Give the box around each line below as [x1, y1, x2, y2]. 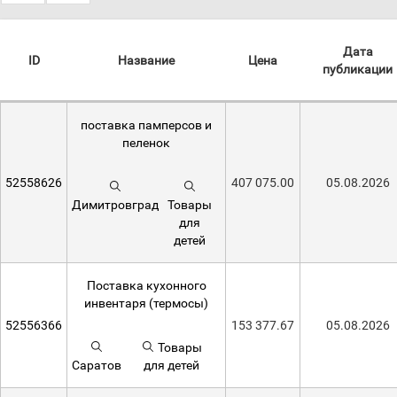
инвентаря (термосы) [84, 296, 208, 310]
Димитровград [72, 198, 159, 212]
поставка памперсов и [81, 118, 212, 132]
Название [118, 53, 175, 67]
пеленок [122, 136, 170, 150]
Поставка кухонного [86, 278, 206, 292]
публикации [323, 62, 393, 76]
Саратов [72, 358, 121, 372]
